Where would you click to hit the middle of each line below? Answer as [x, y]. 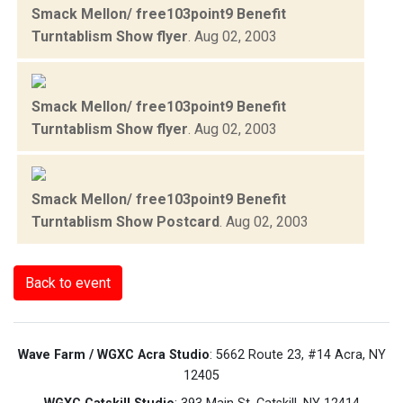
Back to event [68, 282]
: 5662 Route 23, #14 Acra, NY [297, 354]
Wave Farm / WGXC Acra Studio [113, 354]
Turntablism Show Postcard [125, 221]
